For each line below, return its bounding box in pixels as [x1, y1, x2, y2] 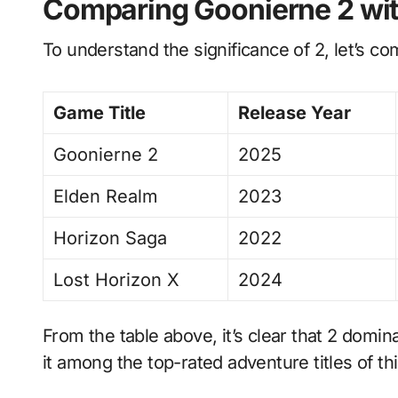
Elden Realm [53, 186, 159, 207]
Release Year [238, 102, 351, 123]
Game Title [53, 102, 146, 123]
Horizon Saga [53, 227, 168, 249]
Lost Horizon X [53, 269, 180, 291]
